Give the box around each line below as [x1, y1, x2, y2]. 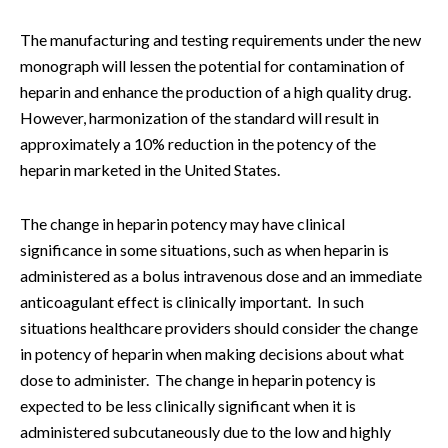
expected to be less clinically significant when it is [20, 396, 356, 415]
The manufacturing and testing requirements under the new [20, 30, 421, 49]
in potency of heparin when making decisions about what [20, 344, 404, 363]
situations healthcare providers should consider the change [20, 318, 418, 337]
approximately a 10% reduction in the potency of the [20, 134, 376, 153]
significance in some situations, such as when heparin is [20, 240, 389, 259]
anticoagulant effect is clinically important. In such [20, 292, 364, 311]
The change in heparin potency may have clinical [20, 214, 345, 233]
